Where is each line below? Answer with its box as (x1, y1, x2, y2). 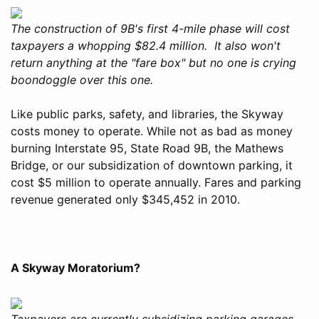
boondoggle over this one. (11, 72, 153, 87)
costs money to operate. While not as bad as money (11, 123, 293, 138)
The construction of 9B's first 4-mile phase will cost (11, 21, 290, 36)
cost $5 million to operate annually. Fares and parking (11, 174, 301, 189)
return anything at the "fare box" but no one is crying (11, 55, 296, 70)
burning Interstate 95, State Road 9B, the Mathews (11, 140, 283, 155)
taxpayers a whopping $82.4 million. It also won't (11, 38, 281, 53)
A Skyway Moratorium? (11, 260, 140, 275)
